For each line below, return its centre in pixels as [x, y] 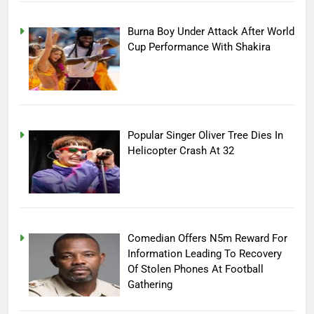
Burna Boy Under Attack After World [211, 32]
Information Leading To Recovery [205, 253]
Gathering [150, 284]
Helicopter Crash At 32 [181, 150]
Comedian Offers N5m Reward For [208, 238]
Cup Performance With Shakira [199, 47]
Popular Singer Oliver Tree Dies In [206, 135]
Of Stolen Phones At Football [196, 269]
